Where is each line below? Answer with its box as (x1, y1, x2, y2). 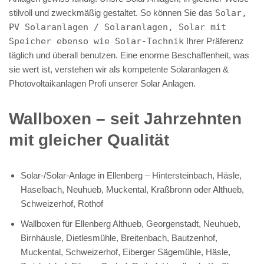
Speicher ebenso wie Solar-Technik (9, 35, 184, 47)
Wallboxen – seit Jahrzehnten (9, 109, 242, 128)
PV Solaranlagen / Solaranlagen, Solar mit (9, 21, 226, 32)
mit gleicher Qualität (9, 130, 169, 149)
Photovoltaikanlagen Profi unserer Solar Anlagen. (9, 78, 196, 88)
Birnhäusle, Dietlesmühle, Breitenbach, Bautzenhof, (21, 232, 217, 243)
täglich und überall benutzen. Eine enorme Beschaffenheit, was (9, 49, 249, 60)
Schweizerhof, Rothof (21, 198, 103, 209)
